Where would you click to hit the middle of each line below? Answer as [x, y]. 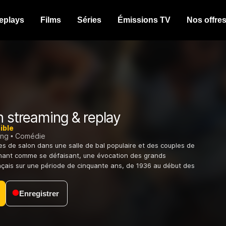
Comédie [30, 136]
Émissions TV [144, 20]
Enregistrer [39, 194]
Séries [89, 20]
